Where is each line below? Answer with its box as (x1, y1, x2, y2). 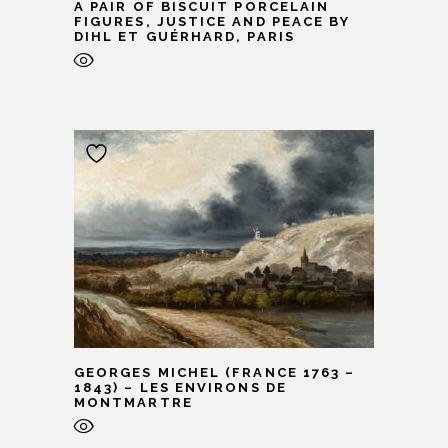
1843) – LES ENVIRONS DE (74, 380, 287, 395)
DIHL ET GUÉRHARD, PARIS (74, 29, 295, 44)
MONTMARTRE (74, 395, 193, 410)
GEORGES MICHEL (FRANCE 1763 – (74, 365, 356, 380)
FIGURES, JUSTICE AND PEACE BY (74, 14, 351, 29)
